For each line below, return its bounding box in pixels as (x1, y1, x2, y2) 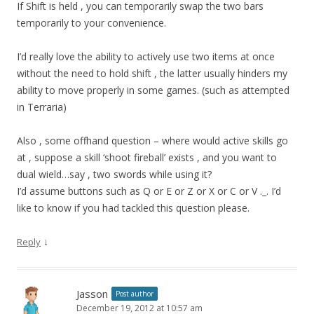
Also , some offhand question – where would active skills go (17, 133, 288, 147)
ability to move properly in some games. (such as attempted (17, 83, 289, 97)
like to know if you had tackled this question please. (17, 200, 250, 214)
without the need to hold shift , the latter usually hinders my (17, 66, 287, 80)
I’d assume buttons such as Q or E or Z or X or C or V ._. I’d (17, 184, 281, 198)
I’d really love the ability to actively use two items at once (17, 49, 275, 63)
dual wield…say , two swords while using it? (17, 167, 212, 181)
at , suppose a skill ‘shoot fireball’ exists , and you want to (17, 150, 277, 164)
